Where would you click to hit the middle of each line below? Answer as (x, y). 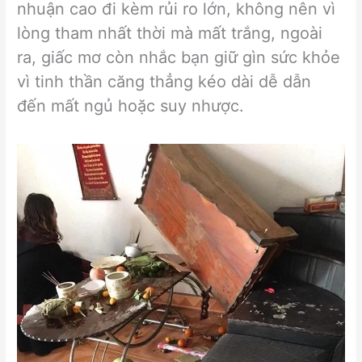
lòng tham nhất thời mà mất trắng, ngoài (170, 34)
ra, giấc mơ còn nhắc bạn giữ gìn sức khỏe (179, 58)
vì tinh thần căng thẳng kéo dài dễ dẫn (164, 82)
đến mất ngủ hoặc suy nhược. (131, 106)
